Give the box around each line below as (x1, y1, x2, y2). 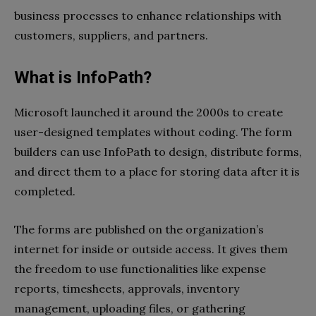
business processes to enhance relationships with (14, 8, 281, 23)
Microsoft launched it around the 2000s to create (14, 105, 283, 120)
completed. (14, 184, 78, 199)
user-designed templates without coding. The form (14, 125, 292, 140)
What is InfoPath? (14, 68, 152, 88)
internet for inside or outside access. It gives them (14, 242, 288, 257)
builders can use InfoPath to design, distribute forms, (14, 145, 302, 159)
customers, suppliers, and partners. (14, 28, 211, 43)
